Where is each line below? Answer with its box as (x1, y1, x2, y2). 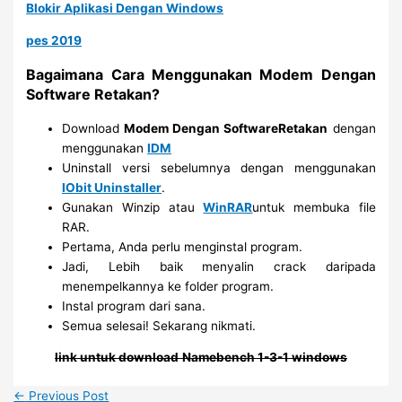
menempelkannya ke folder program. (62, 278, 275, 293)
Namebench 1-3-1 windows (182, 350, 347, 365)
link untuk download (55, 350, 179, 365)
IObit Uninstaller (62, 179, 162, 195)
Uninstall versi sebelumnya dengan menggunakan (62, 160, 376, 175)
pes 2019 (26, 32, 83, 48)
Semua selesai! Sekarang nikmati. (62, 318, 257, 333)
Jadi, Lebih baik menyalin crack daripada (62, 258, 376, 274)
